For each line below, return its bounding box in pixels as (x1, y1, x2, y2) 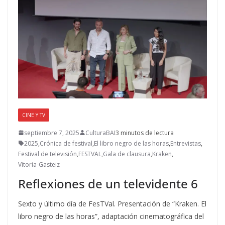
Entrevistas (170, 139, 201, 148)
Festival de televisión (18, 149, 77, 158)
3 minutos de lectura (116, 128, 174, 137)
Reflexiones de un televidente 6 (18, 175, 198, 192)
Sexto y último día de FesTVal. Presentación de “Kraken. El (18, 198, 206, 208)
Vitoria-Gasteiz (18, 160, 60, 169)
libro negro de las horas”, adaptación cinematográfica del (18, 211, 204, 221)
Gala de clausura (103, 149, 151, 158)
